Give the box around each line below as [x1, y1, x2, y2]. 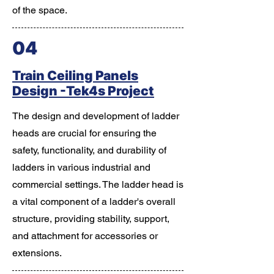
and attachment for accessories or [12, 230, 158, 242]
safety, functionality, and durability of [12, 144, 166, 156]
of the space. [12, 4, 67, 16]
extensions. [12, 247, 62, 259]
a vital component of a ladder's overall [12, 196, 176, 207]
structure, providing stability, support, [12, 213, 169, 224]
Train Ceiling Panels [12, 68, 138, 83]
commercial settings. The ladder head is [12, 179, 183, 190]
